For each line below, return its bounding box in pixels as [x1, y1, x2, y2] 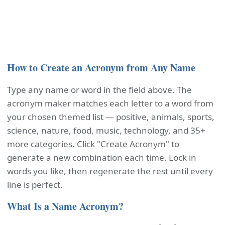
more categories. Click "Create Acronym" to [7, 138, 179, 150]
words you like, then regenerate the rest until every [7, 165, 213, 177]
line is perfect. [7, 179, 63, 190]
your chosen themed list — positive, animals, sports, [7, 111, 214, 123]
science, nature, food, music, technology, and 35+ [7, 125, 205, 136]
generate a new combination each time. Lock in [7, 152, 196, 163]
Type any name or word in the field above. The [7, 84, 192, 95]
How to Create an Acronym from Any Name [7, 60, 195, 75]
